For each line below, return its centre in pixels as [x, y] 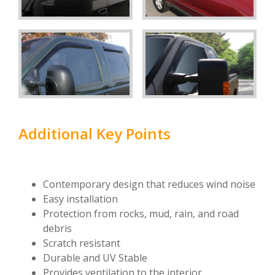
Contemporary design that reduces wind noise [149, 184]
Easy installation [80, 199]
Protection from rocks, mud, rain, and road [141, 213]
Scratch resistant [82, 243]
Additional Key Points [95, 133]
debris [57, 228]
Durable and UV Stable [95, 258]
